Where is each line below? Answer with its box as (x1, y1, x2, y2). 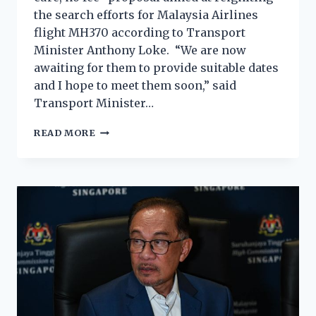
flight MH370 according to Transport (34, 25, 245, 39)
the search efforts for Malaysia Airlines (34, 7, 258, 22)
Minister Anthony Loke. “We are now (34, 42, 246, 57)
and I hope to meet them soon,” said (34, 78, 236, 92)
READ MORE (34, 126, 96, 138)
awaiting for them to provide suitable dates (34, 60, 279, 75)
